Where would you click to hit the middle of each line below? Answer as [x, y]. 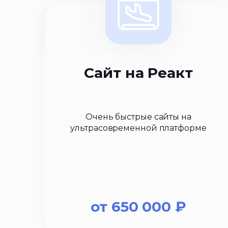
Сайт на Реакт [138, 73]
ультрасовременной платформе [138, 128]
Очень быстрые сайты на [138, 117]
